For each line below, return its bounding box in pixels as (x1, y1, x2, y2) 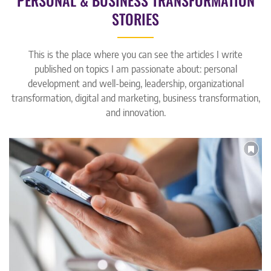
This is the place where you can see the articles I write (28, 48, 243, 61)
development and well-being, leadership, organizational (27, 77, 244, 90)
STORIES (112, 8, 159, 30)
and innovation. (105, 106, 166, 119)
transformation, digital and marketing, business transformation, (11, 92, 260, 105)
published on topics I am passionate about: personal (34, 63, 237, 76)
